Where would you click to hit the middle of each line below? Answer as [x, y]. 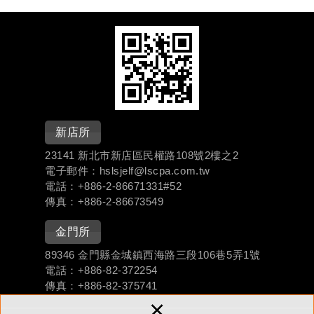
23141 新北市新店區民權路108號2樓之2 [142, 155]
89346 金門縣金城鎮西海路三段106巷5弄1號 [153, 255]
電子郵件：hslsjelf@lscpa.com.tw [128, 171]
